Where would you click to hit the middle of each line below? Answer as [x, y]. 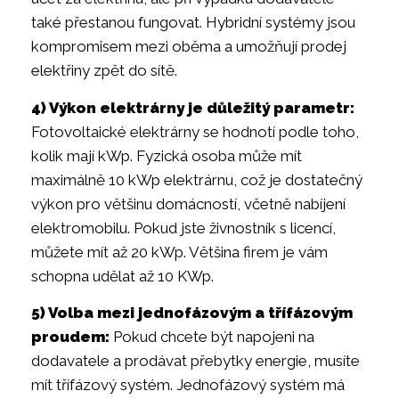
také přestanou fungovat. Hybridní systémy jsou [193, 23]
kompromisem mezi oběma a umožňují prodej [189, 47]
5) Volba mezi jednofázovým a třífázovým [192, 313]
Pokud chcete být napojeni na [212, 337]
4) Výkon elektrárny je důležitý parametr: [193, 107]
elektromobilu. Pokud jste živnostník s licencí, [183, 228]
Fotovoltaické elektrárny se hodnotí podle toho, [195, 131]
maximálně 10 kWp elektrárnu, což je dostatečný [197, 179]
